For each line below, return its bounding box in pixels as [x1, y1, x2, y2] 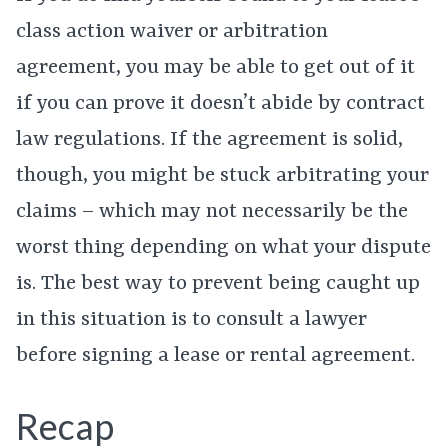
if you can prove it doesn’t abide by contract [16, 92, 425, 116]
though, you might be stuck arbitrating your [16, 164, 429, 188]
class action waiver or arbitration [16, 20, 328, 44]
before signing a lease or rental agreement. [16, 344, 415, 368]
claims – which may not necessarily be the [16, 200, 408, 224]
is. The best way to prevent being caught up [16, 272, 420, 296]
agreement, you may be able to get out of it [16, 56, 415, 80]
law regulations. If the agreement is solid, [16, 128, 403, 152]
